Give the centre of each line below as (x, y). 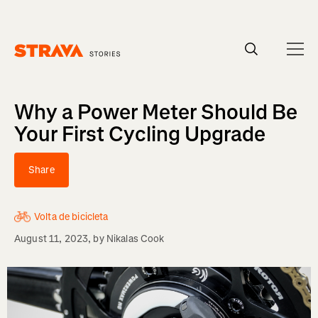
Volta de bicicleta (71, 217)
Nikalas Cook (135, 239)
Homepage (38, 64)
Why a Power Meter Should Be (156, 112)
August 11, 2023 (51, 239)
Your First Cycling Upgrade (140, 134)
